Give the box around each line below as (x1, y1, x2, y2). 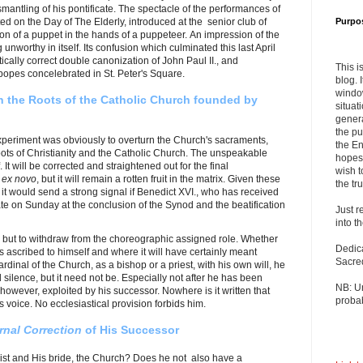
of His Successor (82, 322, 179, 336)
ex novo (2, 173, 36, 185)
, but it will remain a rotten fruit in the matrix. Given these (36, 173, 280, 185)
